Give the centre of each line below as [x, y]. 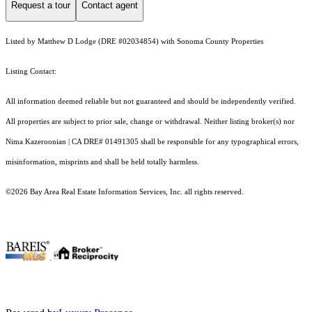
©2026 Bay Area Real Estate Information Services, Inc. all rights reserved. [125, 192]
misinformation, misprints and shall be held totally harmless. [103, 162]
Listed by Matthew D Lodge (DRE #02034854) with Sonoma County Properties [134, 42]
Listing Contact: [33, 72]
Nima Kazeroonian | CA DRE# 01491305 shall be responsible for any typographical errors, [152, 142]
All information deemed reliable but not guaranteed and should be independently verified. [151, 102]
